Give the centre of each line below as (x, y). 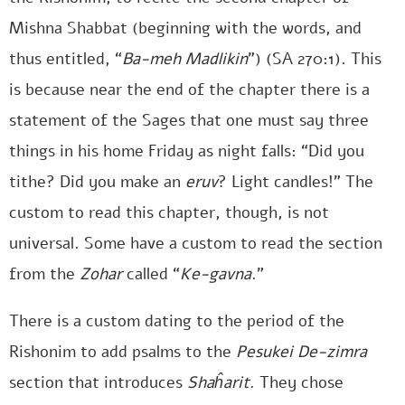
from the (44, 274)
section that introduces (98, 382)
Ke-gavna (216, 274)
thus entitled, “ (66, 59)
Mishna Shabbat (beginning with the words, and (185, 28)
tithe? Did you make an (97, 182)
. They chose (297, 382)
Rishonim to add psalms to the (122, 352)
